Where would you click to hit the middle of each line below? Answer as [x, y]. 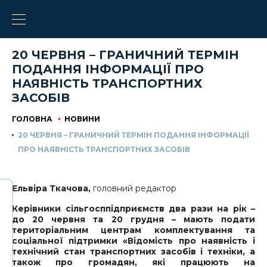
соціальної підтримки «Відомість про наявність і [133, 241]
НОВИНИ [82, 119]
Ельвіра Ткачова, [51, 188]
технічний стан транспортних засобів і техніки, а [133, 252]
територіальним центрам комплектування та [133, 230]
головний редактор [133, 188]
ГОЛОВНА [32, 119]
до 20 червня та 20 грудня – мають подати [133, 219]
